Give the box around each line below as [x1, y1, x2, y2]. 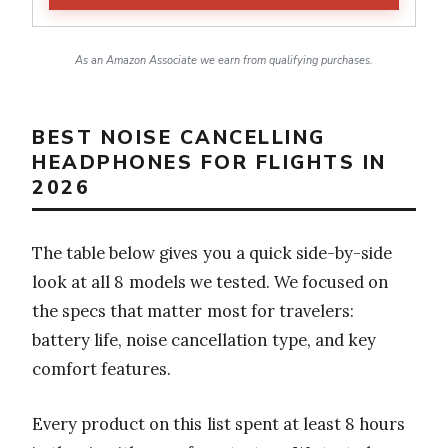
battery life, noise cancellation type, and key [32, 328, 376, 351]
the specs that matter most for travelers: [32, 299, 354, 322]
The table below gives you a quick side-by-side [32, 241, 393, 264]
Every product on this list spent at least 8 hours [32, 412, 406, 435]
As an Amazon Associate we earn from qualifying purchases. [75, 53, 373, 69]
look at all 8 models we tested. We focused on [32, 270, 389, 293]
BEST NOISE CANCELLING [32, 124, 326, 152]
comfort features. [32, 357, 172, 380]
